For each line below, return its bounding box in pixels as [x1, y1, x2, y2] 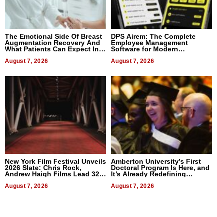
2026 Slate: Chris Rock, [5, 163, 81, 171]
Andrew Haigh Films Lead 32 [5, 170, 99, 178]
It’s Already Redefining [111, 170, 186, 178]
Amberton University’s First [111, 157, 201, 165]
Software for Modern [111, 45, 178, 53]
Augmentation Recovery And [5, 38, 100, 46]
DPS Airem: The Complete [111, 32, 196, 40]
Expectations [111, 176, 155, 184]
